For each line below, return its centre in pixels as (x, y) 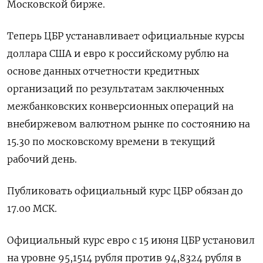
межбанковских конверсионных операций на (120, 107)
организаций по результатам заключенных (115, 89)
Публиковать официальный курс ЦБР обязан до (125, 191)
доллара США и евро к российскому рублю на (118, 54)
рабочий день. (42, 159)
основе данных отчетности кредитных (103, 71)
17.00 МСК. (32, 209)
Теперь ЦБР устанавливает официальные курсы (126, 36)
